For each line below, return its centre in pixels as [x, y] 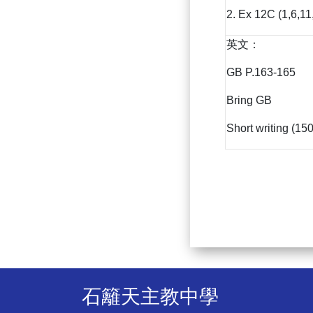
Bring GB [249, 101]
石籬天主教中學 [150, 297]
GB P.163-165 [261, 73]
